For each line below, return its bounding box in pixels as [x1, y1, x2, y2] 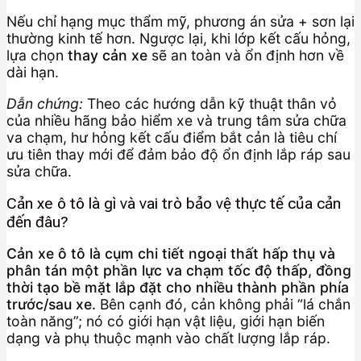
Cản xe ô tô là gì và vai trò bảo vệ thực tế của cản [6, 193, 341, 213]
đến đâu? [6, 212, 68, 231]
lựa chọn [6, 47, 68, 64]
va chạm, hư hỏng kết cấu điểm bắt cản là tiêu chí [6, 128, 337, 146]
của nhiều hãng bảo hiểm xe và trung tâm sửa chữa [6, 111, 346, 129]
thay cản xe [68, 47, 147, 64]
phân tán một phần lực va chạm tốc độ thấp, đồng [6, 262, 351, 280]
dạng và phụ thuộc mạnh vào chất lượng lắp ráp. [6, 330, 330, 347]
